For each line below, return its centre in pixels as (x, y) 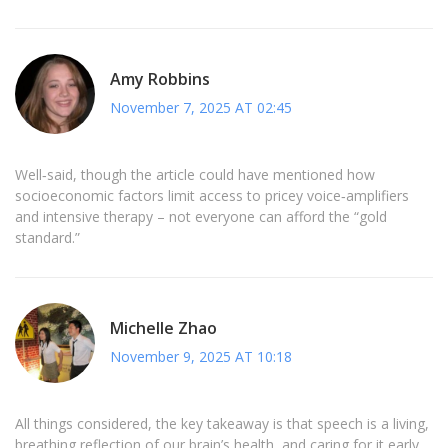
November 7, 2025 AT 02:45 (201, 107)
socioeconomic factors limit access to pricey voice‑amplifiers (212, 196)
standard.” (47, 238)
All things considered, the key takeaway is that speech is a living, (222, 424)
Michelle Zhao (163, 327)
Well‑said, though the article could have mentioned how (195, 175)
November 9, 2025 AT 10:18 (201, 356)
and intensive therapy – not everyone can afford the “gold (201, 217)
